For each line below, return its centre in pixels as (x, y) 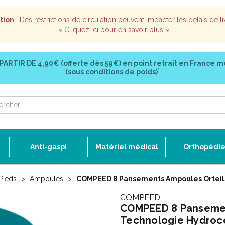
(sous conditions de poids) (111, 72)
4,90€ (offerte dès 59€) (79, 63)
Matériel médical (127, 147)
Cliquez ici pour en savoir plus (114, 30)
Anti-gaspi (48, 147)
